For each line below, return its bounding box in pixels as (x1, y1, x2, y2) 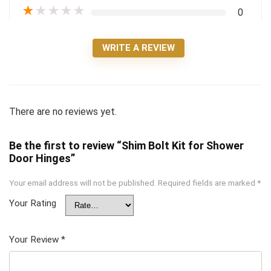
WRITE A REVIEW (102, 42, 175, 53)
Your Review (9, 233, 61, 245)
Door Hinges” (9, 151, 75, 165)
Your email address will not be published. (9, 177, 156, 188)
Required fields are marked (158, 177, 257, 188)
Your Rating (9, 197, 56, 209)
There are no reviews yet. (9, 105, 117, 117)
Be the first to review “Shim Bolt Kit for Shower (9, 139, 244, 152)
